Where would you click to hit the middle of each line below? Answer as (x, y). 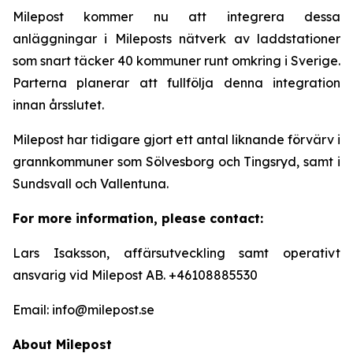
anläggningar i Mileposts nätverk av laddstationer (176, 39)
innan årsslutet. (58, 105)
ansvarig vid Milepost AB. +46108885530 (135, 275)
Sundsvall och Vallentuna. (91, 184)
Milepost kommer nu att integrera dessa (176, 17)
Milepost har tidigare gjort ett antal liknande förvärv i (176, 139)
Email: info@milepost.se (84, 310)
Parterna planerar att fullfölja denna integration (176, 83)
